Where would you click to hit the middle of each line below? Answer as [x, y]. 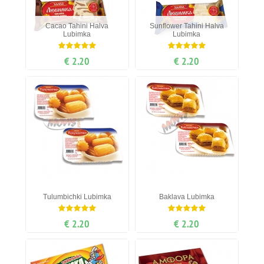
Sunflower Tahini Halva [187, 26]
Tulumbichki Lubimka [77, 197]
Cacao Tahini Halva [77, 26]
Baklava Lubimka [187, 197]
